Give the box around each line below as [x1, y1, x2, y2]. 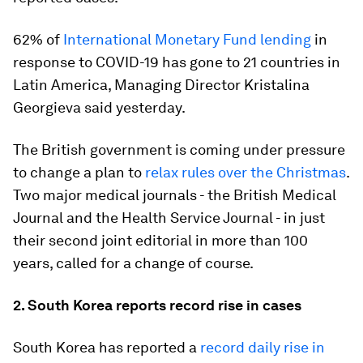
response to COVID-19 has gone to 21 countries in [13, 53, 340, 70]
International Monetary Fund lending [63, 31, 311, 48]
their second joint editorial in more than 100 [13, 232, 308, 249]
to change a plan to [13, 164, 145, 181]
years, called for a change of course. [13, 254, 254, 271]
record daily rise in [200, 339, 325, 356]
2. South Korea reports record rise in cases [13, 297, 301, 314]
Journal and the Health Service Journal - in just [13, 209, 325, 226]
